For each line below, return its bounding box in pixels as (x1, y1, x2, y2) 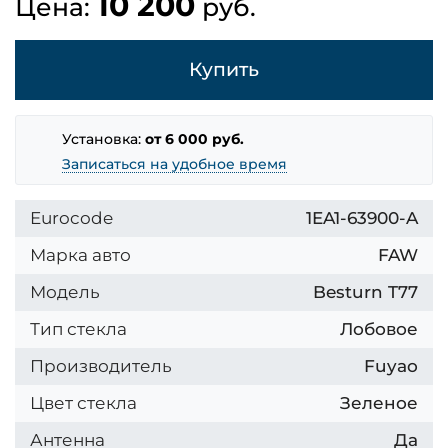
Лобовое (340, 318, 418, 340)
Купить (189, 58, 259, 82)
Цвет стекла (30, 392, 141, 414)
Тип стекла (30, 318, 131, 340)
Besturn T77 (313, 281, 418, 303)
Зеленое (340, 392, 418, 414)
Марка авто (30, 244, 135, 266)
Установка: (62, 131, 146, 148)
